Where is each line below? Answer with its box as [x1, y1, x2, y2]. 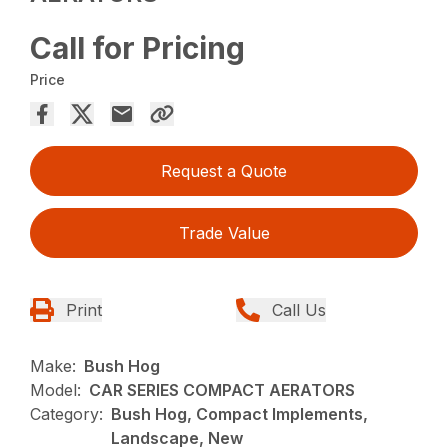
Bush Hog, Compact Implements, [111, 404, 369, 425]
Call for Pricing [30, 30, 246, 67]
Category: [30, 404, 104, 425]
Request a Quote [161, 161, 287, 182]
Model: [30, 380, 82, 401]
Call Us [272, 300, 326, 321]
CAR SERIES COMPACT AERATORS [89, 380, 356, 401]
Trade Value [178, 223, 270, 244]
